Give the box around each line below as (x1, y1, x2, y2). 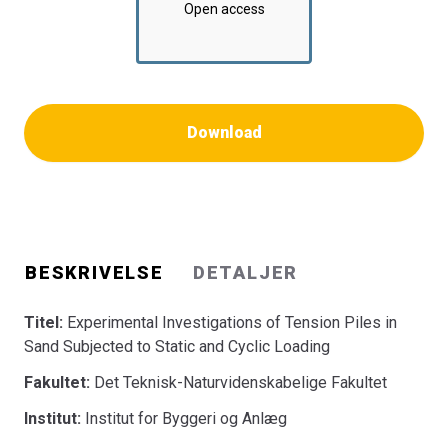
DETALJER (192, 262, 299, 283)
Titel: (24, 313, 67, 332)
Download (186, 123, 262, 142)
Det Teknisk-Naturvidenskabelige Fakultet (94, 373, 387, 392)
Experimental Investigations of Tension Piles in (67, 313, 397, 332)
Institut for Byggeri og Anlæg (85, 409, 287, 428)
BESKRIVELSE (25, 262, 164, 283)
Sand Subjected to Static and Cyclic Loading (24, 337, 330, 356)
